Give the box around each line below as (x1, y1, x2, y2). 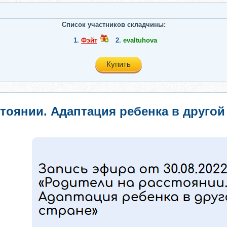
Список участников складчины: (61, 21, 166, 28)
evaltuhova (123, 36, 157, 44)
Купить (106, 60, 131, 68)
